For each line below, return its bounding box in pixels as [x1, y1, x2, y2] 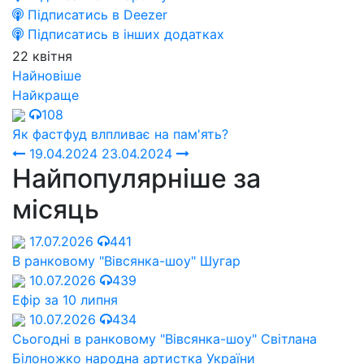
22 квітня [12, 47, 72, 64]
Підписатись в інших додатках [24, 25, 224, 42]
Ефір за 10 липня [12, 291, 118, 308]
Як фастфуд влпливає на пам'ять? [12, 125, 228, 142]
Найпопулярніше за [12, 162, 261, 194]
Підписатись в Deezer [24, 6, 167, 23]
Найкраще [12, 86, 79, 103]
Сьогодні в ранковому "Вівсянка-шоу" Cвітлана [12, 330, 317, 347]
